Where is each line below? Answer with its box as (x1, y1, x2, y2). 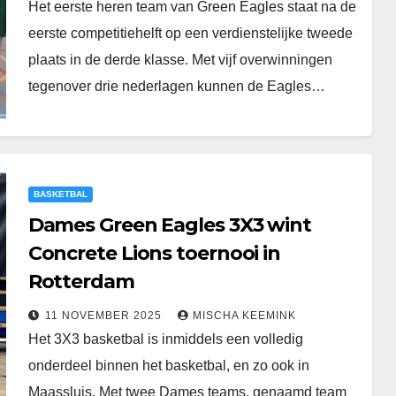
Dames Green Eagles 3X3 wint (27, 213, 311, 237)
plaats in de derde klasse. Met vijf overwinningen (27, 51, 332, 67)
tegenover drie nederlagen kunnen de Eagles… (27, 78, 325, 94)
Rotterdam (27, 270, 134, 293)
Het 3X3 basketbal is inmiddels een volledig (27, 331, 303, 346)
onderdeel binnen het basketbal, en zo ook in (27, 358, 309, 373)
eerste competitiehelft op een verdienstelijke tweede (27, 25, 353, 41)
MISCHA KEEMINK (192, 309, 296, 322)
